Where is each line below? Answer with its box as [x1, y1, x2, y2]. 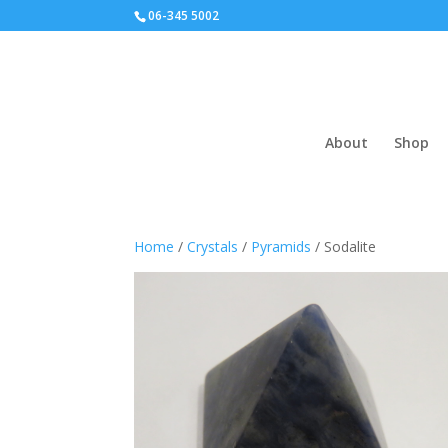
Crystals [187, 237, 239, 256]
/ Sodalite [311, 237, 377, 256]
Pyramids [251, 237, 312, 256]
